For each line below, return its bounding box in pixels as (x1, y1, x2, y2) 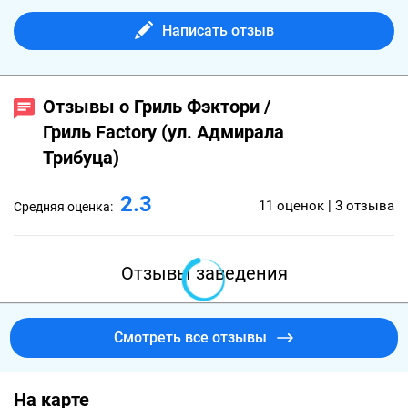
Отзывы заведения (120, 262, 288, 284)
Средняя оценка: (14, 199, 116, 214)
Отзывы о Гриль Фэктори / (43, 96, 270, 117)
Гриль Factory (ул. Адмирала (43, 121, 284, 143)
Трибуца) (43, 147, 119, 168)
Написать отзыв (161, 22, 274, 39)
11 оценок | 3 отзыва (259, 198, 394, 214)
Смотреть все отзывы (113, 329, 267, 346)
